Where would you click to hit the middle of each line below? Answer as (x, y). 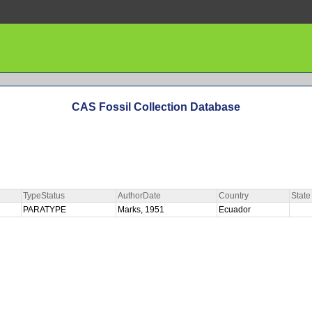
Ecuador (236, 209)
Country (234, 195)
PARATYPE (46, 209)
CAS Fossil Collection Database (156, 107)
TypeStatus (44, 195)
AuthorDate (139, 195)
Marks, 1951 (142, 209)
